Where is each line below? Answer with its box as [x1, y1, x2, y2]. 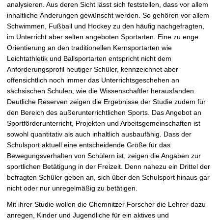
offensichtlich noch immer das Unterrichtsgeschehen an [7, 76, 179, 84]
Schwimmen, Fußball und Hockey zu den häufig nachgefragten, [7, 22, 204, 30]
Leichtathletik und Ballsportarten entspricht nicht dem [7, 55, 171, 63]
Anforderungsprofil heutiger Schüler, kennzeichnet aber [7, 65, 178, 74]
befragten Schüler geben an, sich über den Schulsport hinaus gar [7, 173, 210, 182]
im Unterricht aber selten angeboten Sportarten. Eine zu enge [7, 33, 198, 41]
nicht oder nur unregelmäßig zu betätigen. [7, 184, 137, 192]
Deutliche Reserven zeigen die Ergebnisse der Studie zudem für [7, 98, 206, 106]
